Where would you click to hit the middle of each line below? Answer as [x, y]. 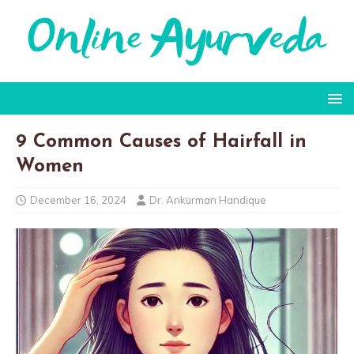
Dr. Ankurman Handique [208, 200]
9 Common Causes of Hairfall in [161, 142]
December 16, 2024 [78, 200]
